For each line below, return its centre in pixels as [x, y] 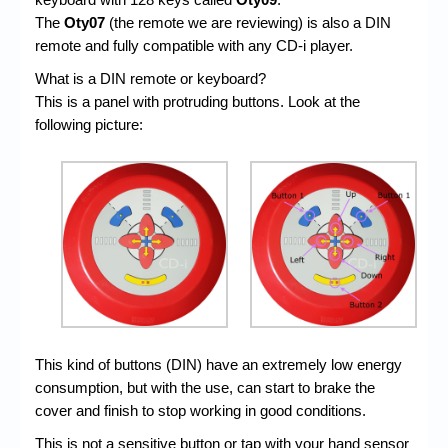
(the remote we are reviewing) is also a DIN [248, 23]
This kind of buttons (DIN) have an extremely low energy [218, 365]
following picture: [89, 125]
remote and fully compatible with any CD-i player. [194, 46]
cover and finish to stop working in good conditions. [200, 411]
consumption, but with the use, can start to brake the [205, 388]
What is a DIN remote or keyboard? [150, 79]
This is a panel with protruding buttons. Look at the [197, 102]
